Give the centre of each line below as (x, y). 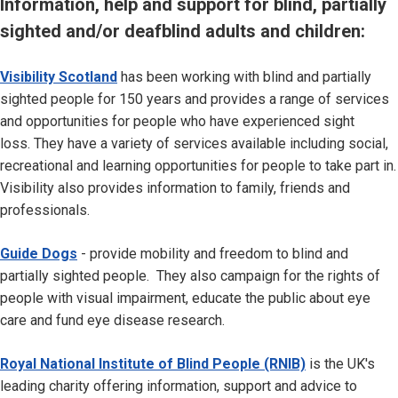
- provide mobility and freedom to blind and (213, 254)
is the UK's (340, 364)
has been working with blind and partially (244, 77)
